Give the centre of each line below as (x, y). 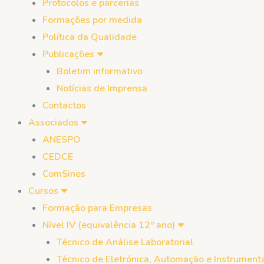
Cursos (43, 191)
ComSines (64, 174)
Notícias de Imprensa (102, 88)
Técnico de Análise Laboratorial (125, 242)
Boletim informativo (100, 71)
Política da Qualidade (90, 37)
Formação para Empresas (97, 208)
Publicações (68, 54)
